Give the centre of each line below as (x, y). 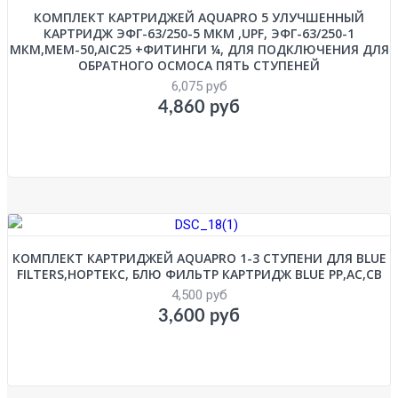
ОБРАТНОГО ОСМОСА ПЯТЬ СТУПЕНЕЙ (199, 65)
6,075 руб (199, 86)
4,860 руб (199, 107)
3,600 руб (199, 316)
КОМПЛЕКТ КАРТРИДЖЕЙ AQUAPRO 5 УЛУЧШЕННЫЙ (199, 17)
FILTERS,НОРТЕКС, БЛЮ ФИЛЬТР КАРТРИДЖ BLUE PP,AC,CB (199, 274)
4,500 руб (199, 295)
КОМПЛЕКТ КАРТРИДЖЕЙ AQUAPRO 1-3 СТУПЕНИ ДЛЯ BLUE (199, 258)
